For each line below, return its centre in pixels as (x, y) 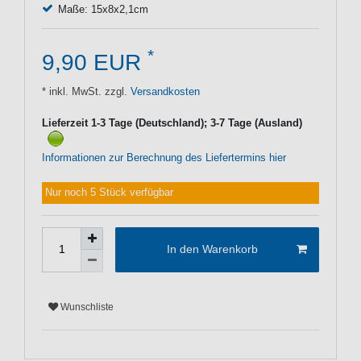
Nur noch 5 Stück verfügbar (110, 193)
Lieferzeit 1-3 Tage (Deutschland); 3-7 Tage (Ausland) (172, 123)
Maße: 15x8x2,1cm (103, 9)
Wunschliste (87, 307)
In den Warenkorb (212, 249)
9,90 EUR (95, 62)
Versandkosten (164, 91)
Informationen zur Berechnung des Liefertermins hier (164, 158)
